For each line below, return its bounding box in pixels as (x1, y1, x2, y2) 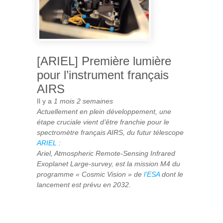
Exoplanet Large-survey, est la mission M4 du (37, 159, 180, 168)
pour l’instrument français (37, 68, 169, 82)
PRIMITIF (90, 5, 120, 14)
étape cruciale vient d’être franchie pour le (37, 117, 169, 126)
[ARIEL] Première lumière (37, 54, 171, 68)
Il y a (37, 97, 54, 105)
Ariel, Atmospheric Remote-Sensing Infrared (37, 149, 175, 157)
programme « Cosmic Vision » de (37, 170, 144, 178)
